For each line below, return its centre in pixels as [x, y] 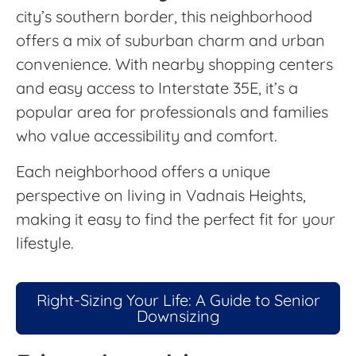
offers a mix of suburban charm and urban [170, 41]
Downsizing [178, 316]
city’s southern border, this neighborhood [164, 17]
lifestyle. [45, 242]
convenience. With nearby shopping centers [174, 64]
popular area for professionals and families [172, 112]
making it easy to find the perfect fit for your [176, 219]
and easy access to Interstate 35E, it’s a [157, 88]
